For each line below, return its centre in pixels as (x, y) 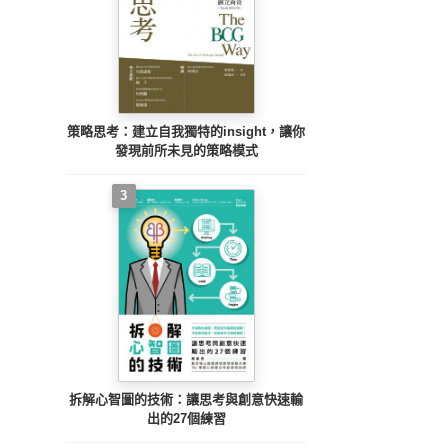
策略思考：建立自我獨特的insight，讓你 (186, 131)
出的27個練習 (186, 418)
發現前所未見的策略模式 (186, 150)
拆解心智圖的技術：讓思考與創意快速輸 (186, 399)
